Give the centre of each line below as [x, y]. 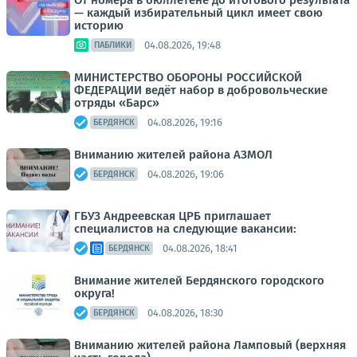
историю [99, 25]
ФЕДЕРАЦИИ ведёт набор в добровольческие [201, 90]
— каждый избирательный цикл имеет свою [198, 13]
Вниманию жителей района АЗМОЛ [173, 155]
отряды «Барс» [117, 103]
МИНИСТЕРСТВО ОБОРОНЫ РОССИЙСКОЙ [188, 77]
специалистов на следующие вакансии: [185, 229]
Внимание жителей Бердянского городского [199, 280]
